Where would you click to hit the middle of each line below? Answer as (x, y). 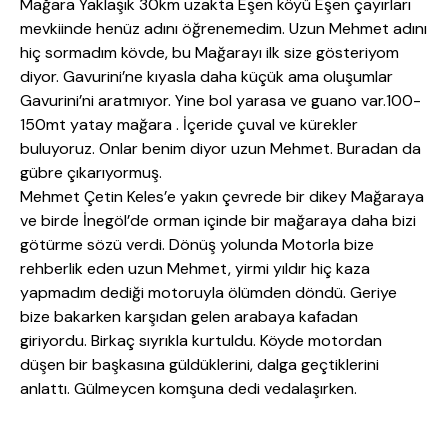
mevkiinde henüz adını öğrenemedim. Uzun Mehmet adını (223, 29)
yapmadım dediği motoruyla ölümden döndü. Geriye (208, 293)
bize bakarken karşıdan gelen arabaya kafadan (189, 317)
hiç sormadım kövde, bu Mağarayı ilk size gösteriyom (209, 53)
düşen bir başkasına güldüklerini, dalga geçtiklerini (199, 365)
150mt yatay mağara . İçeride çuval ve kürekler (189, 125)
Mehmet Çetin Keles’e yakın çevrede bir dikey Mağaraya (222, 197)
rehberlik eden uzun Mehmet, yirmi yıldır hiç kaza (195, 269)
